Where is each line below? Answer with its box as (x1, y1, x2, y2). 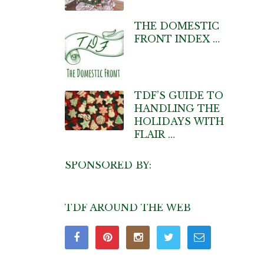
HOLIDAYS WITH (134, 115, 224, 127)
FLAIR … (134, 128, 175, 140)
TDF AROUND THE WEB (65, 201, 191, 213)
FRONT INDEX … (134, 32, 220, 45)
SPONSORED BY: (65, 159, 151, 171)
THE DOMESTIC (134, 19, 219, 32)
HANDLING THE (134, 102, 220, 114)
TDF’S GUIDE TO (134, 89, 223, 101)
